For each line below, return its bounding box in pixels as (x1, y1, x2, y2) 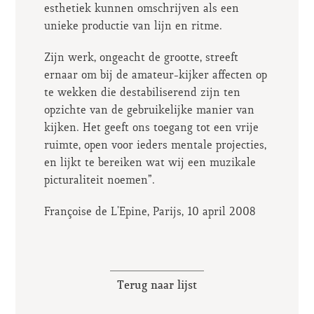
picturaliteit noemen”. (43, 175, 155, 187)
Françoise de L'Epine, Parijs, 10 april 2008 (43, 206, 255, 219)
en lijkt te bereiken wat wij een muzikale (43, 157, 256, 170)
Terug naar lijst (117, 280, 197, 292)
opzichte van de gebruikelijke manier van (43, 104, 254, 117)
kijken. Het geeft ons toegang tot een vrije (43, 122, 259, 135)
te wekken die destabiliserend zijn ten (43, 87, 240, 100)
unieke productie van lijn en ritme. (43, 20, 222, 33)
